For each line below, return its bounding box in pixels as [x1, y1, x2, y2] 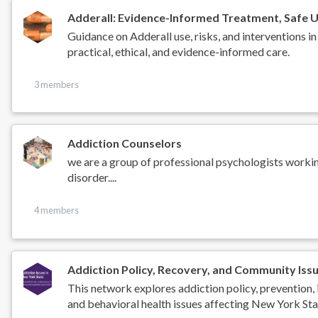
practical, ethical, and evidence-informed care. [67, 44, 290, 58]
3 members [33, 78, 79, 90]
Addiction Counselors [67, 136, 182, 150]
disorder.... [67, 170, 117, 185]
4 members [33, 204, 79, 216]
